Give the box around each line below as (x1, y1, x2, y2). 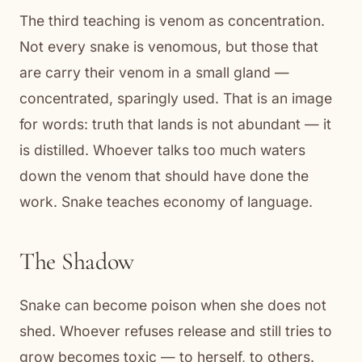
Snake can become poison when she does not (19, 296, 326, 314)
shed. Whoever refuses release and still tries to (19, 322, 332, 339)
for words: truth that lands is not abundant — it (19, 115, 331, 133)
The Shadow (19, 246, 134, 276)
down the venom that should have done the (19, 166, 309, 184)
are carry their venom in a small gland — (19, 63, 289, 81)
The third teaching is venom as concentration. (19, 11, 325, 29)
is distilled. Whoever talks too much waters (19, 141, 305, 158)
